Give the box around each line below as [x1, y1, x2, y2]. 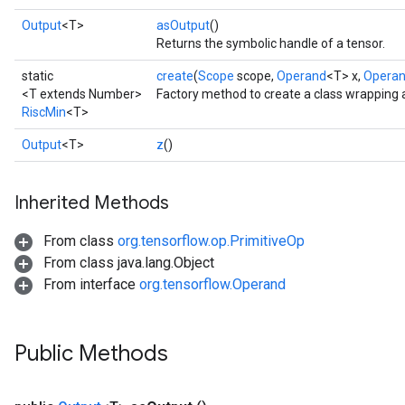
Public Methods [14, 340, 168, 367]
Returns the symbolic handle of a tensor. [156, 36, 385, 51]
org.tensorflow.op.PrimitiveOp [118, 232, 305, 250]
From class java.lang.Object [40, 254, 214, 271]
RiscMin [22, 105, 66, 119]
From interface [40, 276, 139, 293]
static [22, 69, 53, 83]
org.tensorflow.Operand [139, 276, 286, 293]
